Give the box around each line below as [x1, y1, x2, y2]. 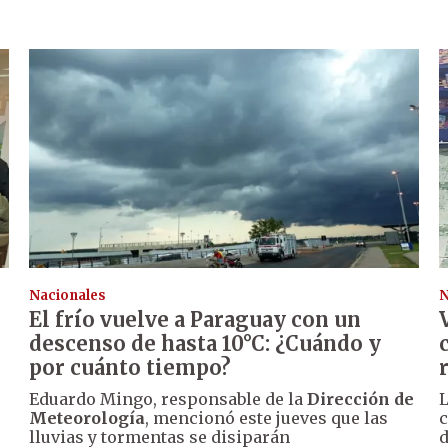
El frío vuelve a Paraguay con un [29, 307, 362, 333]
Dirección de [307, 389, 415, 410]
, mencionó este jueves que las [145, 408, 389, 429]
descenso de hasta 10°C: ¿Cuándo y [29, 331, 382, 357]
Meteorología [29, 408, 146, 429]
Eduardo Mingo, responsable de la [29, 389, 308, 410]
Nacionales [29, 287, 107, 305]
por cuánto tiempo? [29, 355, 232, 381]
